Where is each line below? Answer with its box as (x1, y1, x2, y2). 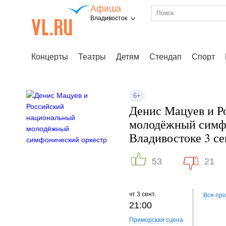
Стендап (149, 52, 182, 61)
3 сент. (137, 191, 156, 198)
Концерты (31, 52, 68, 61)
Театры (78, 52, 106, 61)
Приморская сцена (129, 216, 183, 223)
